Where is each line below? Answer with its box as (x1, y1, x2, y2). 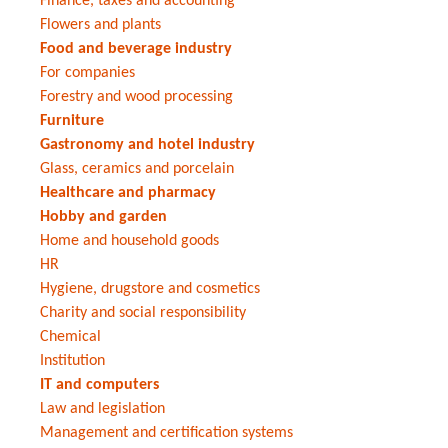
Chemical (40, 328, 101, 345)
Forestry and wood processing (40, 88, 233, 105)
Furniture (40, 112, 104, 129)
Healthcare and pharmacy (40, 184, 216, 201)
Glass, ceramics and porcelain (40, 160, 234, 177)
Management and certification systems (40, 424, 293, 441)
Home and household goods (40, 232, 219, 249)
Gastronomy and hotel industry (40, 136, 255, 153)
